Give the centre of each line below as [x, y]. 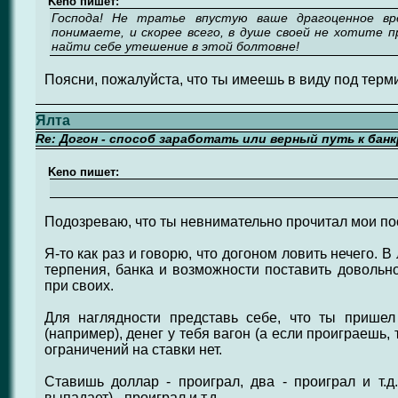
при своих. [79, 286]
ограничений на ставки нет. [133, 350]
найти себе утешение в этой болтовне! [175, 46]
